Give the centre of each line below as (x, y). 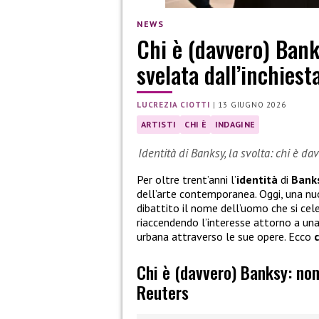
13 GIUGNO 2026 (252, 105)
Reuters (163, 292)
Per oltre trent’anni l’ (187, 179)
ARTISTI (159, 125)
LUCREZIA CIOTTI (173, 105)
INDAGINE (235, 125)
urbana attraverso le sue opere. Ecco (225, 236)
